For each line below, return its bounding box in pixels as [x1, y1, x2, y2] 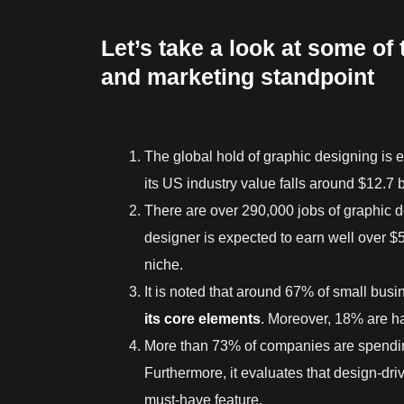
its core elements [144, 310, 261, 326]
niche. [144, 256, 183, 272]
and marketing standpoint [101, 63, 374, 89]
